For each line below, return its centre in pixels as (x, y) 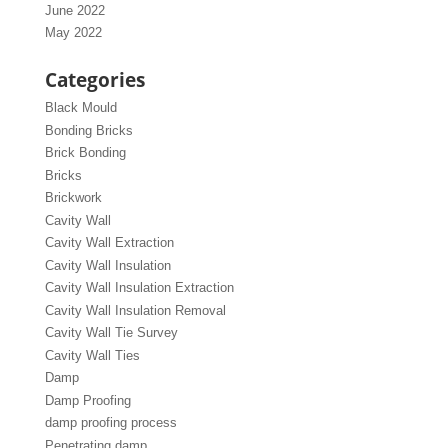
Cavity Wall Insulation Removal (135, 310)
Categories (94, 80)
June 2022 (74, 10)
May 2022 (73, 33)
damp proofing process (110, 423)
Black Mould (80, 108)
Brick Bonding (85, 153)
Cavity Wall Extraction (109, 243)
